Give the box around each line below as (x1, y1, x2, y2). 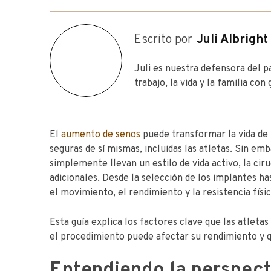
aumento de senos (61, 129, 140, 141)
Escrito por (134, 32, 192, 48)
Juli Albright (197, 32, 268, 48)
